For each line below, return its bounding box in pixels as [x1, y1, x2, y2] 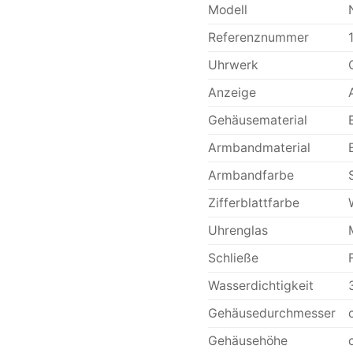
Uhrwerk [207, 58, 258, 73]
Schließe [207, 251, 258, 266]
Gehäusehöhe [207, 333, 288, 349]
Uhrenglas [207, 223, 268, 239]
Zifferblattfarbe [207, 195, 299, 211]
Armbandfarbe [207, 168, 294, 184]
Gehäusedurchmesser [207, 306, 336, 321]
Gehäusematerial [207, 113, 307, 128]
